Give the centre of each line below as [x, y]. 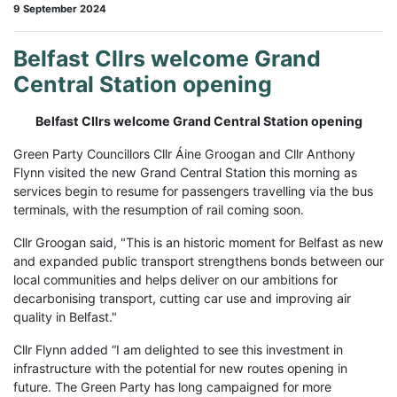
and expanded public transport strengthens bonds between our [198, 261]
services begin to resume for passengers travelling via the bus [193, 191]
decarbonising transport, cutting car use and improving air [182, 298]
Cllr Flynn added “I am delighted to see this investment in [178, 349]
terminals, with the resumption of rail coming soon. [159, 209]
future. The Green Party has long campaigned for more [172, 386]
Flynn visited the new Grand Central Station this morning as [185, 172]
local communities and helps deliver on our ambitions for [175, 279]
